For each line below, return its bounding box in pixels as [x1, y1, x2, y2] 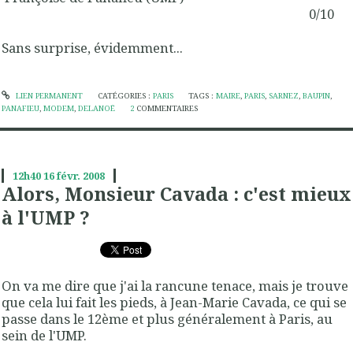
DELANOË [78, 103, 115, 114]
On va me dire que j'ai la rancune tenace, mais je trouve [2, 276, 348, 295]
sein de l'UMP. [2, 325, 87, 344]
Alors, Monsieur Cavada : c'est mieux [2, 181, 351, 207]
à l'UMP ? [2, 205, 90, 231]
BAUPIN [303, 91, 331, 102]
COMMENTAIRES [136, 103, 199, 114]
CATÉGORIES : [97, 91, 153, 102]
